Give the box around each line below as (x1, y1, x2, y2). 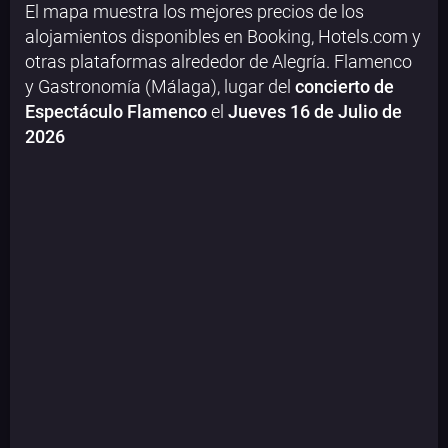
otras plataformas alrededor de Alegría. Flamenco (25, 51, 412, 73)
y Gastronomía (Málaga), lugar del (25, 76, 295, 98)
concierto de (295, 76, 394, 98)
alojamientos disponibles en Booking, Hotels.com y (25, 26, 421, 48)
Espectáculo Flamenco (25, 101, 207, 123)
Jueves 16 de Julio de (228, 101, 402, 123)
